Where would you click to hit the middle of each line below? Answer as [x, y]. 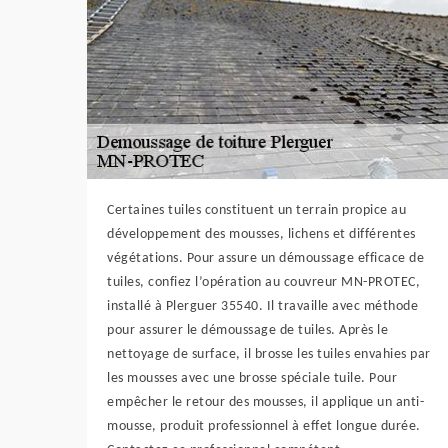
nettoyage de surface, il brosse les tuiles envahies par [269, 354]
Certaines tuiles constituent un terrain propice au [256, 210]
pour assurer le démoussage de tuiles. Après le [247, 330]
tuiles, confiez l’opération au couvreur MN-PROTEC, [263, 282]
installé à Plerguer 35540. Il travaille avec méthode [262, 306]
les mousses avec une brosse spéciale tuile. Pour [252, 378]
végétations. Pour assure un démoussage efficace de [265, 258]
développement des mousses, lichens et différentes [261, 234]
